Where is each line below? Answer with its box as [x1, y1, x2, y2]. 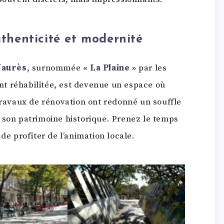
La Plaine [90, 62, 130, 74]
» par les [129, 62, 167, 74]
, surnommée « [26, 62, 90, 74]
